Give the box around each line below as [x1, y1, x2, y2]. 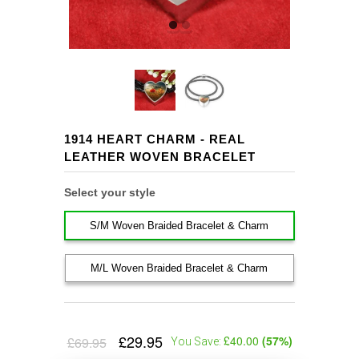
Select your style [64, 186, 155, 200]
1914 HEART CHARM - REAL [64, 132, 245, 147]
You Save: [170, 334, 224, 348]
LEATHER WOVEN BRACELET [64, 150, 256, 164]
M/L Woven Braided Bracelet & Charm [91, 262, 268, 275]
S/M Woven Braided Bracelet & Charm [90, 220, 269, 232]
